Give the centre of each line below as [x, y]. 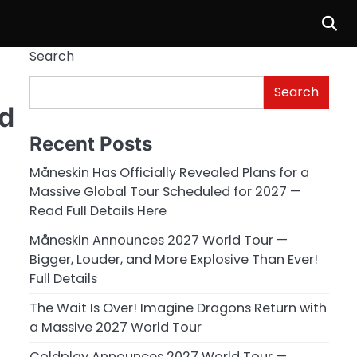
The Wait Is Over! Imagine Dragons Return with [178, 308]
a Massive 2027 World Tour [115, 327]
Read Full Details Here [98, 210]
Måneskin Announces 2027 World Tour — [158, 240]
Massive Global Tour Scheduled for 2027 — [165, 191]
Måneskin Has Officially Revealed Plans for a [169, 172]
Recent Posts [90, 143]
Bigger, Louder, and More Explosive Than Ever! [173, 259]
